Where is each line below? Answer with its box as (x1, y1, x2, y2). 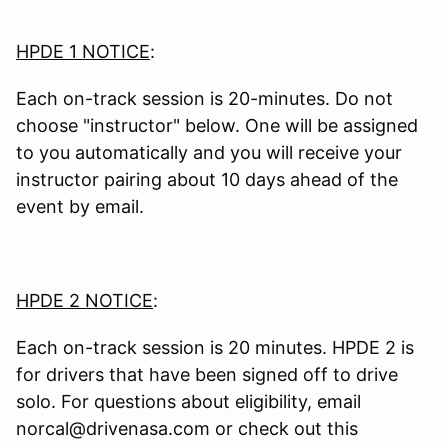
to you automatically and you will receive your (16, 142, 402, 164)
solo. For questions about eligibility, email (16, 391, 361, 413)
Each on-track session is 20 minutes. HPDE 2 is (16, 337, 414, 359)
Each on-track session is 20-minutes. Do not (16, 88, 393, 110)
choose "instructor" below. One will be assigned (16, 115, 418, 137)
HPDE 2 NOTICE (16, 290, 153, 312)
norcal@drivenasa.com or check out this (16, 418, 358, 440)
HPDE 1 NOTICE (16, 41, 150, 63)
